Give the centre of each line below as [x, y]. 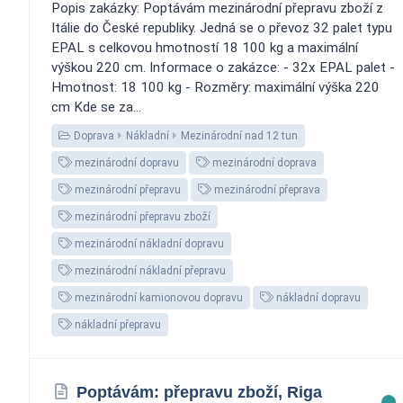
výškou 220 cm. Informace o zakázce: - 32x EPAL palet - [223, 67]
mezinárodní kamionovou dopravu [157, 297]
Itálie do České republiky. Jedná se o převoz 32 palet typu [222, 27]
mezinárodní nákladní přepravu [149, 270]
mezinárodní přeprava [266, 189]
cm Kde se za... [96, 107]
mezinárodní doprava [263, 162]
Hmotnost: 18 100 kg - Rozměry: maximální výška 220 [215, 87]
